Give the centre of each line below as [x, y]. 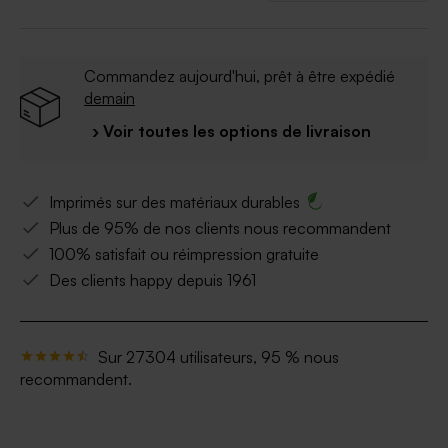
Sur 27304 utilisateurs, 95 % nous [218, 357]
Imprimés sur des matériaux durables [174, 202]
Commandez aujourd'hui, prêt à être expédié [239, 76]
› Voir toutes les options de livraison [231, 131]
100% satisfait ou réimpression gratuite [184, 254]
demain [109, 98]
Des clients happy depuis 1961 [152, 280]
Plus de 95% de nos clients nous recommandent [220, 228]
